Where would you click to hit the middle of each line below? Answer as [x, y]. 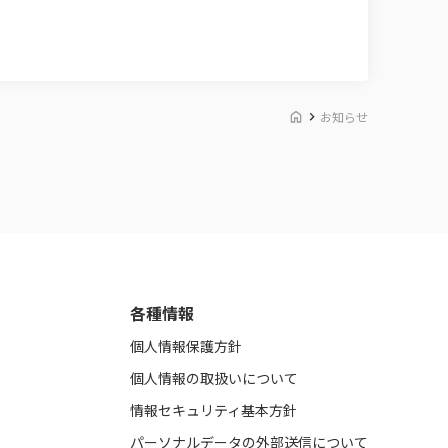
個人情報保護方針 [186, 345]
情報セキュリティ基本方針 [213, 409]
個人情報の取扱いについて [214, 377]
